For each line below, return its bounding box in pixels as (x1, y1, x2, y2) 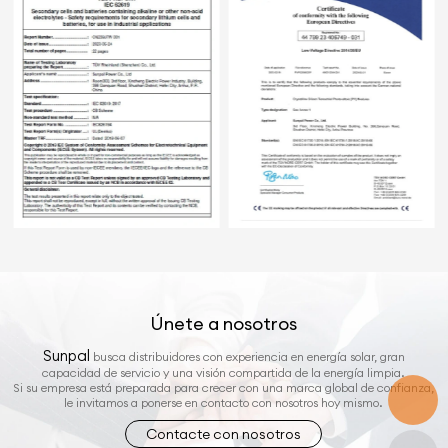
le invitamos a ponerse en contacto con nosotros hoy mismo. (64, 394, 384, 410)
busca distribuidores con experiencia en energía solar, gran (89, 348, 405, 364)
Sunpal (42, 345, 90, 365)
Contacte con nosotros (146, 424, 302, 443)
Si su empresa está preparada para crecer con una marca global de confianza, (13, 379, 434, 395)
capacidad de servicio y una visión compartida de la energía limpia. (42, 364, 406, 380)
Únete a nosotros (150, 311, 298, 335)
